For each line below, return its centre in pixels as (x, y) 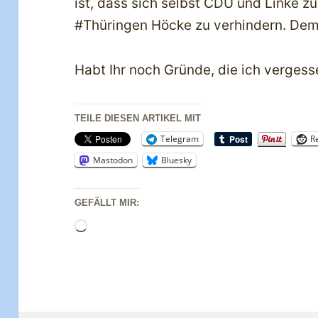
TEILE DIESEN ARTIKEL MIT (138, 118)
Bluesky (177, 160)
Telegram (180, 138)
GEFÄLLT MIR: (107, 202)
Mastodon (113, 160)
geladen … (120, 248)
